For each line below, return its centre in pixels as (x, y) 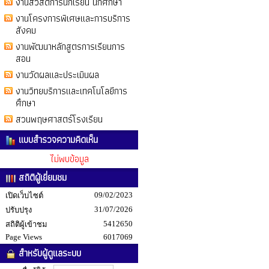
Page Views (24, 237)
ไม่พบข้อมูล (69, 159)
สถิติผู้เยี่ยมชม (41, 177)
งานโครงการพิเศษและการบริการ (73, 18)
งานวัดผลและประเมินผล (57, 75)
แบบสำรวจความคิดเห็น (57, 140)
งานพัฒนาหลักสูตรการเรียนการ (70, 47)
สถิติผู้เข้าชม (26, 224)
